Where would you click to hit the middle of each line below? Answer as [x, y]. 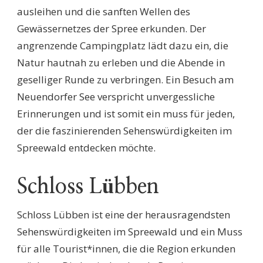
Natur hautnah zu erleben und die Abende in [121, 63]
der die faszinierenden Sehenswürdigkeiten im [124, 131]
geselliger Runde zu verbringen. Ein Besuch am [125, 80]
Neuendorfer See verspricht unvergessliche [116, 97]
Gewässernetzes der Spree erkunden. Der [112, 29]
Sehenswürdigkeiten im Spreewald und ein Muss [130, 231]
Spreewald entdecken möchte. [86, 148]
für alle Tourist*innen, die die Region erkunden [126, 248]
